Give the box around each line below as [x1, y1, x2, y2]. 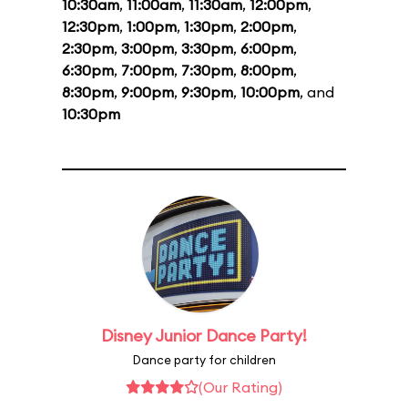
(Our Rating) [199, 378, 282, 396]
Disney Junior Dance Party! [101, 325, 307, 346]
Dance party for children [132, 352, 276, 367]
